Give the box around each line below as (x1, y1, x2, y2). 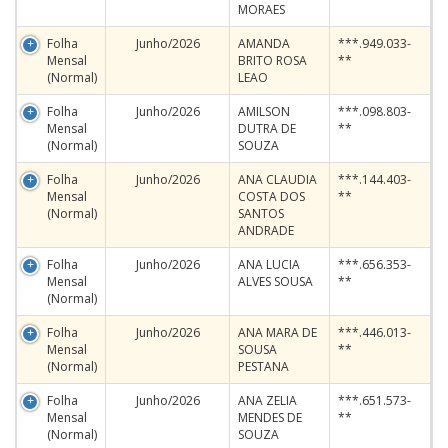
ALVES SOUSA (238, 273, 313, 290)
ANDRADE (238, 222, 294, 239)
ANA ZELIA (238, 392, 297, 409)
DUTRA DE (238, 120, 296, 137)
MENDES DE (238, 409, 302, 426)
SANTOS (238, 205, 284, 222)
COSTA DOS (238, 188, 305, 205)
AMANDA (238, 35, 290, 52)
